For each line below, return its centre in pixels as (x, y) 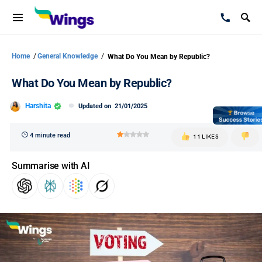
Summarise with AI (51, 166)
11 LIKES (206, 137)
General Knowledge (68, 56)
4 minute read (50, 135)
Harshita (38, 106)
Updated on (96, 106)
